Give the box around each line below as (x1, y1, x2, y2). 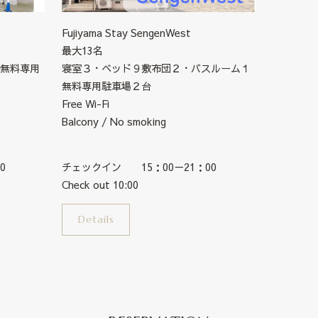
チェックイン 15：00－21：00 (62, 159, 217, 174)
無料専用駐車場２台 (62, 78, 152, 93)
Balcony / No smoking (62, 114, 167, 128)
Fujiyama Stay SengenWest (62, 25, 192, 40)
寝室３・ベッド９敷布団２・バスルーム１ (62, 60, 251, 75)
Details (77, 213, 114, 226)
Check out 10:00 (62, 177, 139, 192)
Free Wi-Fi (62, 96, 110, 111)
